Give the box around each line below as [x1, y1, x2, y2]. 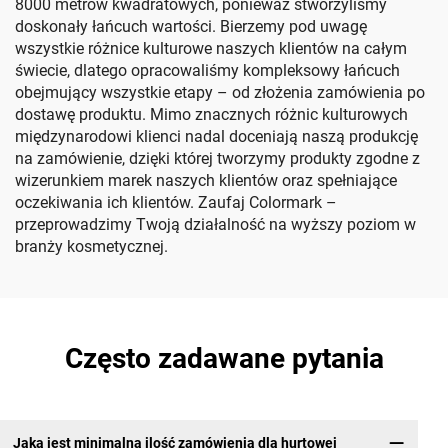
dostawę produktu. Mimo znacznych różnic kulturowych [15, 105, 408, 124]
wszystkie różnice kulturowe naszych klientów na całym [15, 39, 407, 58]
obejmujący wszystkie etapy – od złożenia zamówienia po [15, 83, 425, 102]
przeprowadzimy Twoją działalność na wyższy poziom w [15, 215, 416, 234]
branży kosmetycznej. [15, 237, 168, 256]
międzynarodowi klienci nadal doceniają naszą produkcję [15, 127, 418, 146]
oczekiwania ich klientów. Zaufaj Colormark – [15, 193, 337, 212]
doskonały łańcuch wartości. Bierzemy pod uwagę [15, 17, 367, 36]
